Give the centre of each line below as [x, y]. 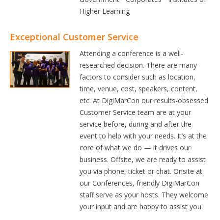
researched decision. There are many [138, 65]
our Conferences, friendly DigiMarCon [140, 183]
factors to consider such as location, [138, 77]
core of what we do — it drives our [135, 148]
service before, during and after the [136, 124]
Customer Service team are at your [136, 112]
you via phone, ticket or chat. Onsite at [141, 171]
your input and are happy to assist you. [141, 206]
